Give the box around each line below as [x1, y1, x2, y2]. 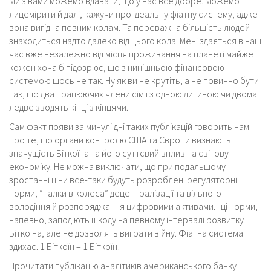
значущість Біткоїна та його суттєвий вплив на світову [9, 146, 229, 159]
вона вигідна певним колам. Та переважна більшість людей [9, 21, 250, 33]
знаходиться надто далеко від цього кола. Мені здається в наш [9, 34, 261, 47]
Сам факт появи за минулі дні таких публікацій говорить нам [9, 120, 249, 132]
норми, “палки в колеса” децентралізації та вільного [9, 186, 221, 199]
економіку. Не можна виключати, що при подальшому [9, 160, 226, 172]
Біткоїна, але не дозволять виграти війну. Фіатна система [9, 226, 243, 239]
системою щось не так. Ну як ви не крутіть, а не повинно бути [9, 74, 259, 87]
